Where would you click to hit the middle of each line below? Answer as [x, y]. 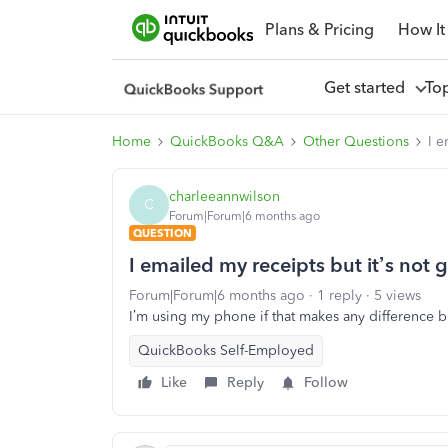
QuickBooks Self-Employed [226, 350]
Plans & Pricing [319, 29]
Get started [368, 87]
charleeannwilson [224, 196]
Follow [326, 382]
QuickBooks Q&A [227, 141]
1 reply [339, 295]
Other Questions [356, 141]
